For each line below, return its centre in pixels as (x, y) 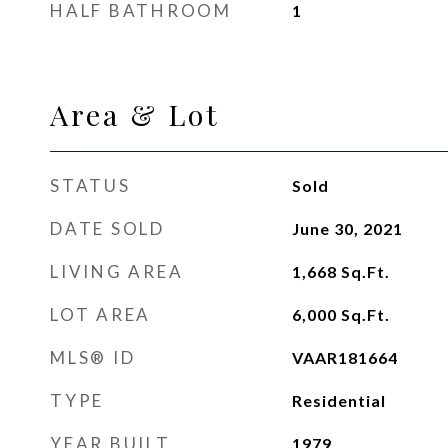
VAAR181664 (344, 357)
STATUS (90, 185)
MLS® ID (93, 357)
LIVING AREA (117, 271)
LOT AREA (100, 314)
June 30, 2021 (347, 228)
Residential (338, 400)
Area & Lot (135, 114)
